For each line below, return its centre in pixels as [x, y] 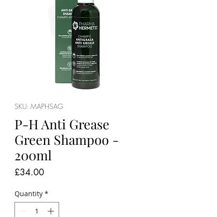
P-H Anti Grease [62, 124]
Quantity [29, 193]
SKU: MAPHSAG [39, 106]
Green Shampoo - [67, 139]
